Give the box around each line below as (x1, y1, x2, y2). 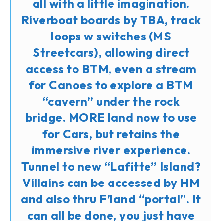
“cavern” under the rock (42, 93, 180, 109)
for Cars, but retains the (42, 126, 180, 141)
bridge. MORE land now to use (25, 110, 197, 125)
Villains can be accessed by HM (22, 175, 200, 190)
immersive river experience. (31, 142, 191, 157)
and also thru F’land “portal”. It (21, 191, 201, 206)
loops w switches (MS (51, 28, 171, 43)
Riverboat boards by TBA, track (21, 12, 201, 27)
